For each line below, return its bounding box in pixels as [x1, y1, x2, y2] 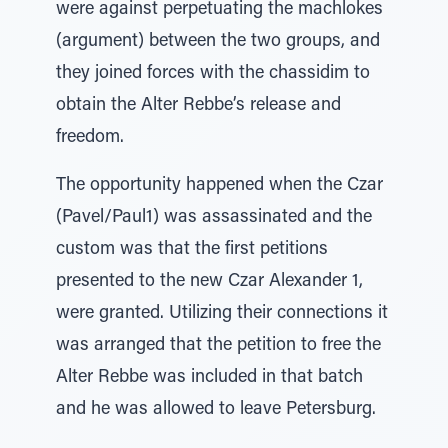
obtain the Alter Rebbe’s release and [56, 97, 341, 115]
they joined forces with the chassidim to [56, 65, 370, 83]
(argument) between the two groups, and [56, 33, 380, 51]
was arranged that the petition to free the [56, 337, 381, 355]
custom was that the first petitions [56, 241, 328, 259]
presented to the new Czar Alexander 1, [56, 273, 363, 291]
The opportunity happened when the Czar [56, 177, 383, 195]
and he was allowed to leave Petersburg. [56, 401, 376, 419]
